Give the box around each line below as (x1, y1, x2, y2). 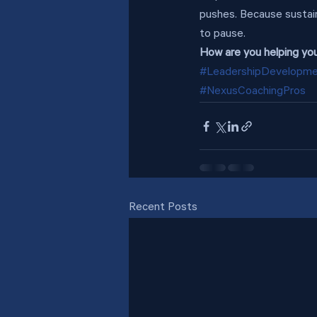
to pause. (200, 28, 246, 41)
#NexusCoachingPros (200, 86, 306, 98)
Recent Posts (129, 202, 197, 214)
